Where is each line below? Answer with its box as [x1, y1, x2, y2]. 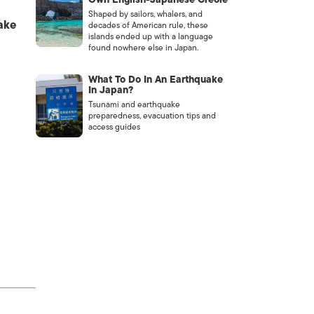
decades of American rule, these [88, 18, 208, 32]
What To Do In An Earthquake [88, 71, 223, 88]
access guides [88, 120, 140, 134]
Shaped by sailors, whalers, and [88, 7, 203, 21]
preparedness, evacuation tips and [88, 109, 216, 123]
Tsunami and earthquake [88, 97, 180, 111]
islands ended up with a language [88, 29, 213, 43]
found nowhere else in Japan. [88, 41, 198, 55]
